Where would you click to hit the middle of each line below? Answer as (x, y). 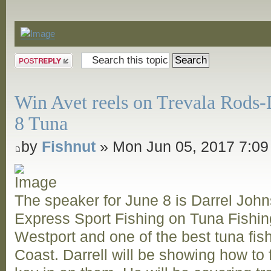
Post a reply (38, 59)
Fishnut (69, 147)
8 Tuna (41, 123)
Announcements (60, 11)
